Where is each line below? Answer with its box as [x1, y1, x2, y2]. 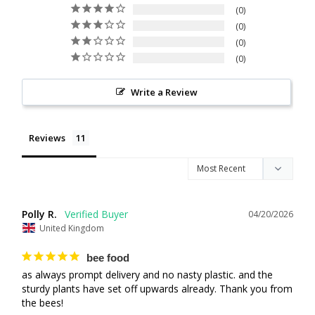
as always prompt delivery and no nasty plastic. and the [22, 267, 273, 281]
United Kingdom [39, 221, 104, 234]
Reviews [29, 131, 65, 145]
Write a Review [130, 86, 198, 99]
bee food [86, 251, 129, 264]
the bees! [22, 295, 63, 309]
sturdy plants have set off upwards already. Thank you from [22, 281, 292, 295]
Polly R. [22, 207, 57, 221]
